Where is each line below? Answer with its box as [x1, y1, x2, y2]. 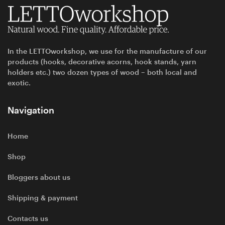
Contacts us [8, 214, 48, 222]
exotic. [8, 78, 31, 87]
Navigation [8, 105, 54, 116]
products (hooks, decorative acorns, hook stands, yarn [8, 57, 196, 66]
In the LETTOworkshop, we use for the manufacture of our [8, 47, 207, 55]
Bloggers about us [8, 173, 70, 181]
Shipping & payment [8, 193, 78, 202]
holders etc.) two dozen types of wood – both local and [8, 68, 197, 76]
